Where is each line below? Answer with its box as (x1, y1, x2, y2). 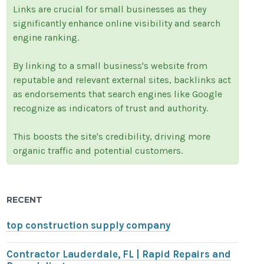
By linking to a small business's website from (13, 60, 208, 72)
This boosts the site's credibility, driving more (13, 131, 211, 143)
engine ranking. (13, 32, 80, 44)
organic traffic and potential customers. (13, 145, 183, 157)
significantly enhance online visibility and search (13, 18, 221, 29)
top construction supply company (6, 220, 171, 232)
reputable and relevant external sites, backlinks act (13, 74, 232, 86)
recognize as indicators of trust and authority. (13, 103, 209, 114)
